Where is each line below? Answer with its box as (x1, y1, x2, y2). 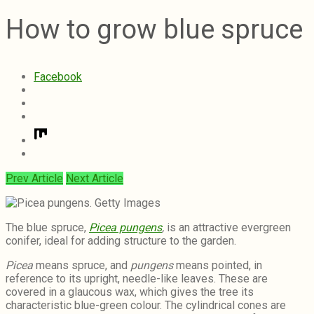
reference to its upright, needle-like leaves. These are (6, 272, 268, 286)
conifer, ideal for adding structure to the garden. (6, 234, 236, 248)
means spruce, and (33, 259, 130, 273)
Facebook (34, 70, 82, 84)
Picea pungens (89, 221, 162, 235)
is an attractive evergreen (164, 221, 291, 235)
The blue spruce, (6, 221, 89, 235)
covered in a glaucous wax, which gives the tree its (6, 285, 254, 299)
